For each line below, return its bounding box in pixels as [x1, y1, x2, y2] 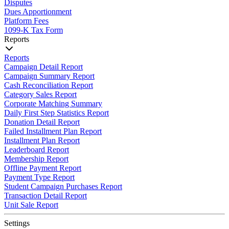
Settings [4, 219, 30, 227]
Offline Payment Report [4, 164, 81, 172]
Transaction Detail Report [4, 191, 87, 200]
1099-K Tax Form [4, 26, 63, 34]
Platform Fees [4, 16, 49, 25]
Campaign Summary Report [4, 72, 95, 80]
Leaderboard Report [4, 145, 69, 154]
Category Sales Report [4, 90, 77, 99]
